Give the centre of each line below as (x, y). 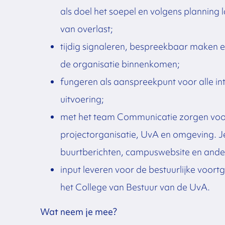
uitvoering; (83, 99)
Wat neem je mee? (78, 212)
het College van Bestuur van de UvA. (139, 187)
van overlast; (87, 29)
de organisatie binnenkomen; (121, 64)
